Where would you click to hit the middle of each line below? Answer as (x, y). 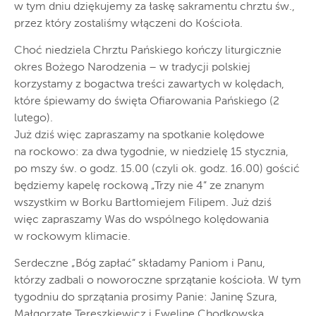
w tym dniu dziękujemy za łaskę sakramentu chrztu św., (154, 7)
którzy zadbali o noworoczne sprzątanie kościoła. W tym (158, 281)
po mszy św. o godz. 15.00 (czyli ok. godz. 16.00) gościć (157, 169)
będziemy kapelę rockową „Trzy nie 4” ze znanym (139, 186)
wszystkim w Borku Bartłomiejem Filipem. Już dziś (143, 203)
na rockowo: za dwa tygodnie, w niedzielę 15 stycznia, (151, 152)
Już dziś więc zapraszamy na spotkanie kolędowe (139, 135)
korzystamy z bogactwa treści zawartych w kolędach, (149, 85)
